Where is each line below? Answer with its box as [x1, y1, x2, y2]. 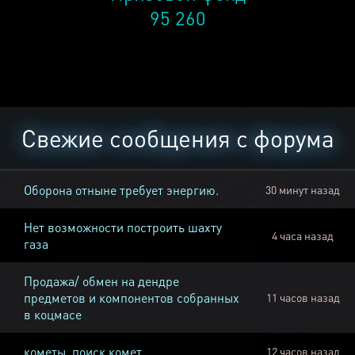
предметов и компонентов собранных [24, 289, 239, 307]
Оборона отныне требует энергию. [24, 181, 219, 199]
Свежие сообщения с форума [21, 123, 334, 154]
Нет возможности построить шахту [24, 219, 222, 236]
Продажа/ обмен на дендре [24, 273, 179, 290]
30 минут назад [265, 182, 340, 197]
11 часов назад [265, 290, 340, 305]
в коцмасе [24, 306, 82, 323]
